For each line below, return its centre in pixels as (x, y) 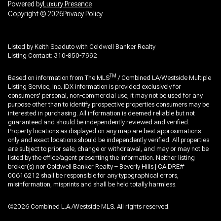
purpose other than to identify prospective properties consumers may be (109, 105)
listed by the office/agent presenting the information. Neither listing (101, 158)
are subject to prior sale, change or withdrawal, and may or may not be (108, 149)
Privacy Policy (83, 14)
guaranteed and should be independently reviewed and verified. (99, 122)
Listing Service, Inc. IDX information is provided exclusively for (94, 87)
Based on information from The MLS (59, 78)
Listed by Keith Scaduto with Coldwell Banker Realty (82, 47)
